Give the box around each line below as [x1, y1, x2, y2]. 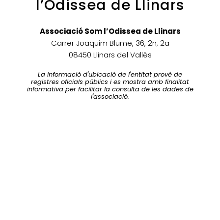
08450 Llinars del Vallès [68, 50, 152, 60]
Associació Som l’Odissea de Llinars [39, 26, 181, 37]
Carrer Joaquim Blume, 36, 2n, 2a [51, 38, 169, 49]
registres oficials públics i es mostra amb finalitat [31, 77, 189, 87]
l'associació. [91, 92, 129, 102]
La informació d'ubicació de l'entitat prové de [38, 70, 182, 80]
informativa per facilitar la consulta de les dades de [27, 84, 193, 94]
